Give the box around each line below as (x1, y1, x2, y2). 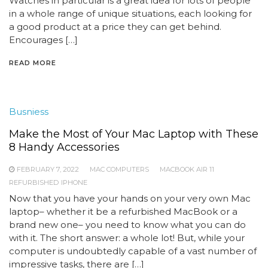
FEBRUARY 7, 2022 (17, 165, 79, 173)
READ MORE (9, 59, 56, 67)
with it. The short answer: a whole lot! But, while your (9, 232, 245, 243)
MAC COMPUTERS (90, 165, 149, 173)
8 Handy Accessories (9, 141, 120, 154)
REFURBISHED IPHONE (9, 178, 87, 187)
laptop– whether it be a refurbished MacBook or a (9, 206, 237, 217)
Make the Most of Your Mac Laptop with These (9, 127, 258, 141)
